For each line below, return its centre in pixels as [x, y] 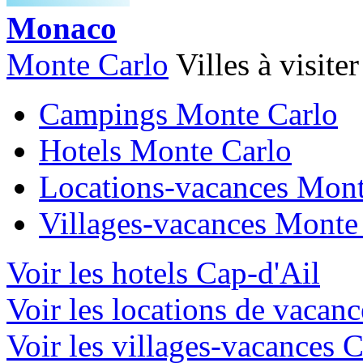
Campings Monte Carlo [188, 113]
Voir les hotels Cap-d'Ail [163, 272]
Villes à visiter [267, 64]
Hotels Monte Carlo [165, 150]
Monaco [62, 28]
